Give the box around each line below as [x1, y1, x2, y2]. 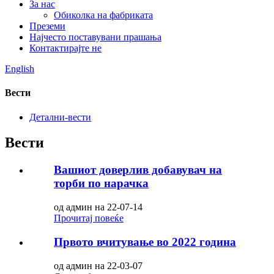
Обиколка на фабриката [54, 10, 153, 20]
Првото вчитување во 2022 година [54, 235, 236, 248]
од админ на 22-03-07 [54, 260, 143, 271]
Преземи [29, 21, 65, 31]
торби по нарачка [54, 177, 149, 190]
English [5, 64, 34, 74]
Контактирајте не [29, 43, 102, 53]
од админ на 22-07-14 [54, 202, 143, 213]
